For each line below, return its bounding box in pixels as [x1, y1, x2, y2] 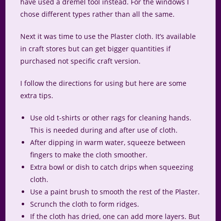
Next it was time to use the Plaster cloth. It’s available [20, 32, 196, 41]
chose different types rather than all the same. [20, 9, 175, 19]
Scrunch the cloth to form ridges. [30, 199, 140, 209]
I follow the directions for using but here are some [20, 78, 187, 88]
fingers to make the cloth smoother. [30, 150, 148, 160]
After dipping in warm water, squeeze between [30, 138, 186, 147]
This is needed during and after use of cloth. [30, 125, 178, 135]
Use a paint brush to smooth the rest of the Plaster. [30, 187, 200, 197]
